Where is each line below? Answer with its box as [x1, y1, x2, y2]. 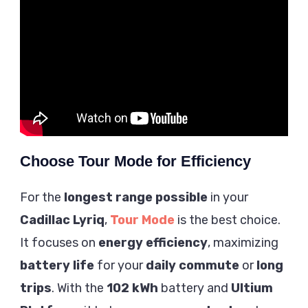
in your [208, 189, 248, 205]
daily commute [146, 257, 239, 273]
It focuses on [20, 234, 98, 250]
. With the [52, 280, 107, 296]
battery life [20, 257, 94, 273]
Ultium [231, 280, 273, 296]
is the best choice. [175, 212, 280, 228]
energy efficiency [98, 234, 208, 250]
